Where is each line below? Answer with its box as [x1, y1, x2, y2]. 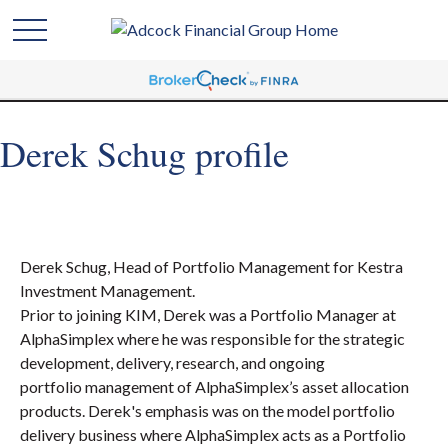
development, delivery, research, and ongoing [20, 353, 325, 372]
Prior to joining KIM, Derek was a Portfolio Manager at [20, 305, 396, 324]
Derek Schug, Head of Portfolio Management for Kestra [20, 257, 403, 276]
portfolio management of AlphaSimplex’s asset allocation [20, 377, 409, 396]
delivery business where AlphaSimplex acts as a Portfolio [20, 425, 406, 444]
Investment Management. [20, 281, 195, 300]
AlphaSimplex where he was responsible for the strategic [20, 329, 405, 348]
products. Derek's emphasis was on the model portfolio [20, 401, 395, 420]
